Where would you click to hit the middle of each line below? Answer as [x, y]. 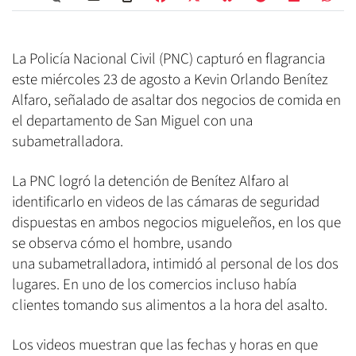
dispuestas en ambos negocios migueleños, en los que [176, 223]
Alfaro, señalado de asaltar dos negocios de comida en [176, 101]
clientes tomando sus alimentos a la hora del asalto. [170, 306]
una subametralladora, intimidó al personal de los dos [175, 265]
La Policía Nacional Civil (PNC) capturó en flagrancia [168, 60]
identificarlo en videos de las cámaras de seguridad [166, 203]
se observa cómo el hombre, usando [122, 244]
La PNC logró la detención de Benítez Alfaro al [151, 182]
